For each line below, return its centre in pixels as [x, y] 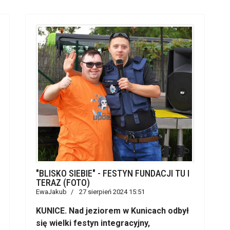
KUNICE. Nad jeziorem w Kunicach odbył [112, 211]
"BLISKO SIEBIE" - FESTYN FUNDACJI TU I [113, 173]
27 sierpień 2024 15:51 [112, 192]
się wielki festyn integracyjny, [93, 223]
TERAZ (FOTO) [63, 183]
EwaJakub [51, 192]
